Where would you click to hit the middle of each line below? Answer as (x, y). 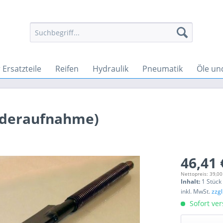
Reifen (67, 69)
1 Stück (212, 181)
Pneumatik (163, 69)
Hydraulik (111, 69)
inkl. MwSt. (196, 191)
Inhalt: (191, 181)
